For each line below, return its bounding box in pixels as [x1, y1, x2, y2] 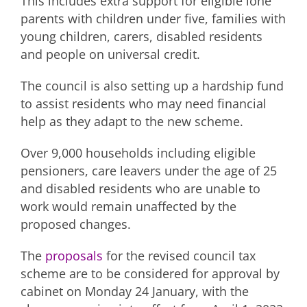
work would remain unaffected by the [21, 197, 236, 214]
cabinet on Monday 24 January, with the [21, 282, 249, 299]
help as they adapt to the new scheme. [21, 112, 243, 130]
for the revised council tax [103, 247, 256, 264]
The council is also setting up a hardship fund [21, 77, 284, 94]
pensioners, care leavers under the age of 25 [21, 162, 277, 179]
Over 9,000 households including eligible [21, 144, 256, 161]
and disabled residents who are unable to [21, 180, 260, 197]
